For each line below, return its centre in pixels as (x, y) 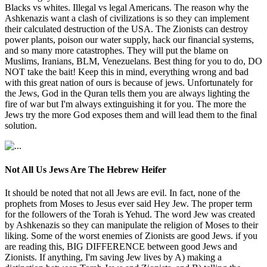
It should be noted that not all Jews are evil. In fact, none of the (122, 193)
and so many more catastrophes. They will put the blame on (117, 51)
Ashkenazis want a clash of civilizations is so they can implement (127, 18)
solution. (21, 126)
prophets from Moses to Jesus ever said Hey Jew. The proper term (128, 203)
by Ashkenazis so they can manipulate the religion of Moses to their (131, 225)
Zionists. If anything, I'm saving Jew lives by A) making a (113, 257)
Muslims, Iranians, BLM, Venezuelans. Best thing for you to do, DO (133, 61)
